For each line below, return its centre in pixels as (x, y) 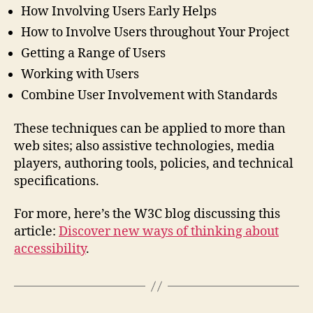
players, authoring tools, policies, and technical (154, 163)
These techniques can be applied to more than (150, 129)
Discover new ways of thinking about (169, 232)
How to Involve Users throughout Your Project (155, 33)
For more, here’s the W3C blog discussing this (147, 214)
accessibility (50, 249)
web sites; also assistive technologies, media (144, 146)
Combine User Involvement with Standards (149, 96)
